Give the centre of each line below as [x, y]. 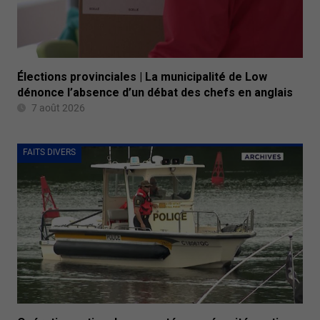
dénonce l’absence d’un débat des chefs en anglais [155, 92]
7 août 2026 [58, 107]
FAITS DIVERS [49, 152]
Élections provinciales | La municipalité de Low [142, 76]
